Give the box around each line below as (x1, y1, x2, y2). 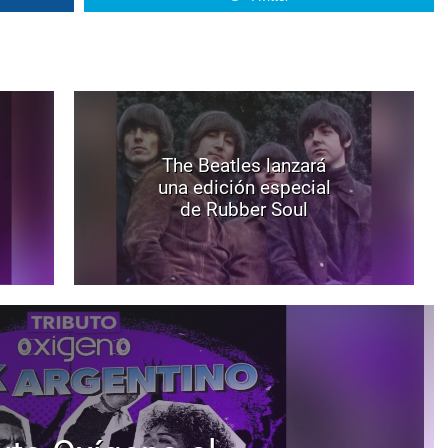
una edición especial (157, 176, 331, 199)
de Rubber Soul (180, 198, 308, 221)
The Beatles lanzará (162, 154, 326, 177)
